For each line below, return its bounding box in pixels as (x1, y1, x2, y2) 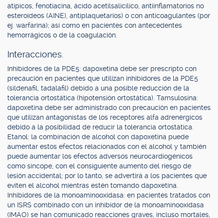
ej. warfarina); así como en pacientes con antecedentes (7, 21, 182, 29)
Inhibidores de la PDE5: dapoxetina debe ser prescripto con (7, 65, 197, 73)
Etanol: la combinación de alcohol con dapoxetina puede (7, 133, 189, 141)
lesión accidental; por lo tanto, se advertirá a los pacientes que (7, 172, 207, 180)
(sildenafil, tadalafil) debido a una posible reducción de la (7, 84, 189, 92)
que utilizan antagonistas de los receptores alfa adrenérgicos (7, 113, 202, 121)
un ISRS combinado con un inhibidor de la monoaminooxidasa (7, 201, 204, 209)
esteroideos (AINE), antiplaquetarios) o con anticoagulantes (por (7, 12, 210, 19)
